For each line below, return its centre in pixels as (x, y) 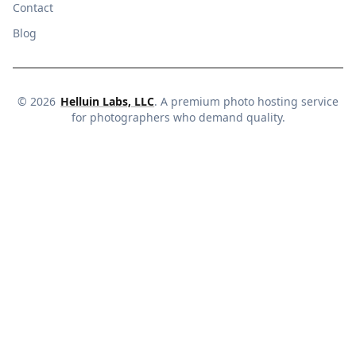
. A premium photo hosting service (247, 102)
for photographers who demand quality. (178, 118)
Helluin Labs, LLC (108, 102)
